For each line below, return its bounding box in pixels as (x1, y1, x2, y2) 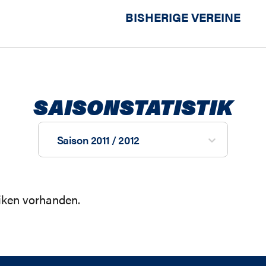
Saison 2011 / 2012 (56, 132, 140, 147)
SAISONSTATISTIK (33, 91, 233, 122)
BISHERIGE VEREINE (125, 8, 240, 26)
